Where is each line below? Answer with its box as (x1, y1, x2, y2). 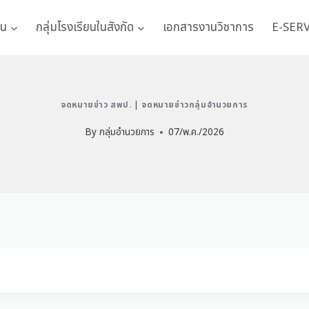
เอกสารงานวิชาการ (163, 18, 255, 37)
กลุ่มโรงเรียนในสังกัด (35, 18, 134, 37)
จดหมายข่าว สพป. (61, 99, 132, 112)
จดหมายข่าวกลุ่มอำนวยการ (141, 99, 248, 112)
